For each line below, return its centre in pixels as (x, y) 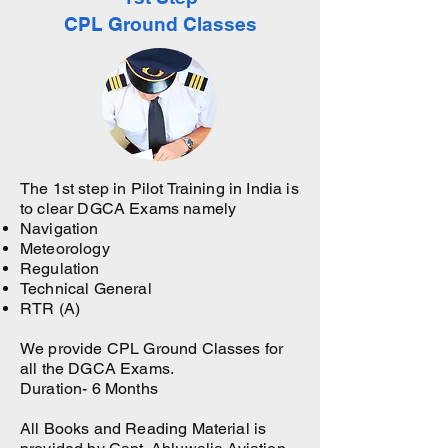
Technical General (86, 288)
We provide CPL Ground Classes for (152, 348)
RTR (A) (50, 308)
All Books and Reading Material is (143, 428)
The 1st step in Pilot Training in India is (159, 188)
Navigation (59, 228)
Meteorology (65, 248)
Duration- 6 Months (89, 388)
